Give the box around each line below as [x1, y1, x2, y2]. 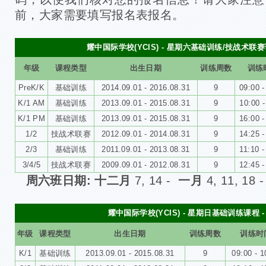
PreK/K [18, 83, 45, 92]
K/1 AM [18, 98, 45, 107]
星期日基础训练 [188, 208, 244, 217]
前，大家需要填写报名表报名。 [15, 8, 185, 21]
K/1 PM [17, 113, 46, 123]
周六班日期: [26, 173, 95, 187]
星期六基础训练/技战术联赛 [166, 42, 265, 52]
